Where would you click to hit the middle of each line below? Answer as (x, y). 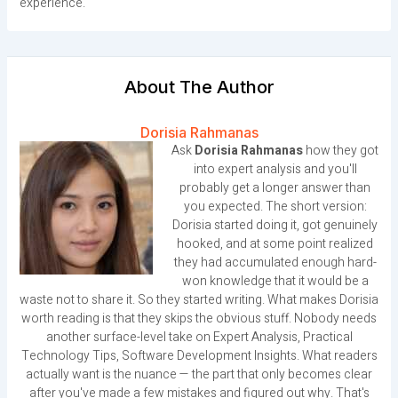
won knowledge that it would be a (275, 282)
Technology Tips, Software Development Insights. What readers (199, 356)
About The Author (199, 88)
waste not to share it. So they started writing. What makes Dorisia (199, 300)
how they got (341, 151)
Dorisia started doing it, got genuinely (275, 226)
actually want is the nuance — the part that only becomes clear (199, 375)
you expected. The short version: (275, 207)
